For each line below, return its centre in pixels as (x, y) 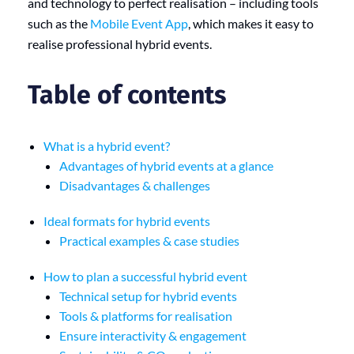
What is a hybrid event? (107, 145)
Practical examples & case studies (149, 240)
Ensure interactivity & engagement (153, 335)
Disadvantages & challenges (135, 185)
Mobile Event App (139, 23)
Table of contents (127, 95)
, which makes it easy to (251, 23)
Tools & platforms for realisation (146, 315)
